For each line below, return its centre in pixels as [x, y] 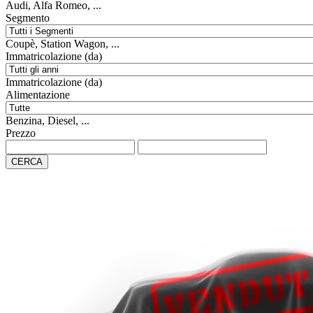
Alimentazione [38, 95]
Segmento [28, 18]
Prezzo [21, 133]
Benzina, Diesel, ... [48, 121]
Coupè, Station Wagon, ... [63, 44]
